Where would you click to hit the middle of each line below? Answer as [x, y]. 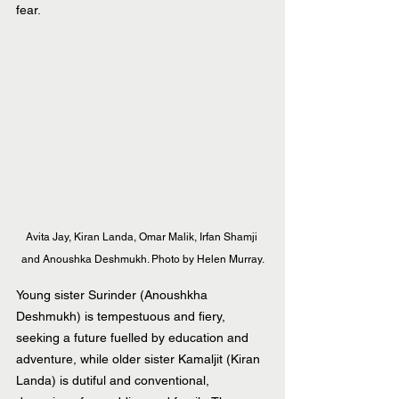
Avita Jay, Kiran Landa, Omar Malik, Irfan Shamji [142, 236]
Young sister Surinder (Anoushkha [114, 294]
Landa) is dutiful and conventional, [114, 380]
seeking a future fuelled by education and [134, 337]
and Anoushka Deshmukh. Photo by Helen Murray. [142, 259]
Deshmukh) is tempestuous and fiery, [122, 316]
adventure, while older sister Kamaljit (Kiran [140, 358]
